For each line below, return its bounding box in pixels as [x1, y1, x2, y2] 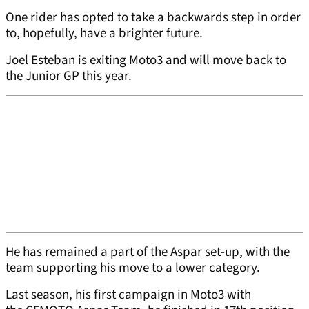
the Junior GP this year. [6, 67, 132, 86]
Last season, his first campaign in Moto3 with [6, 286, 251, 305]
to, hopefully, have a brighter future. [6, 24, 203, 43]
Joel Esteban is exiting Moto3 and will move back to [6, 51, 286, 70]
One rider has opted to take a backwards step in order [6, 8, 301, 28]
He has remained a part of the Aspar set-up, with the [6, 243, 290, 262]
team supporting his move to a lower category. [6, 259, 260, 278]
